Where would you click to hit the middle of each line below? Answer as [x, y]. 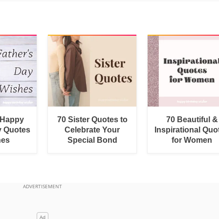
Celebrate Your [92, 130]
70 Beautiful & [192, 119]
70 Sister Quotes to [92, 119]
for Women [192, 140]
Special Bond [92, 140]
